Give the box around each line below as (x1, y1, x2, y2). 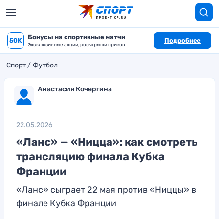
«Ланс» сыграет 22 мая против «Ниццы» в (16, 184, 196, 195)
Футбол (33, 61, 58, 69)
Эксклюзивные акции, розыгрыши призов (28, 42, 125, 48)
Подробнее (164, 37, 201, 44)
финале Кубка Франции (16, 198, 116, 209)
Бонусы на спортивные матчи (28, 33, 125, 41)
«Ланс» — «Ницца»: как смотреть (16, 135, 197, 149)
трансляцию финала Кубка (16, 150, 165, 163)
